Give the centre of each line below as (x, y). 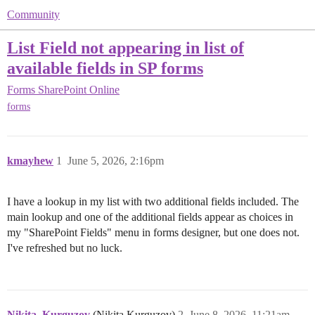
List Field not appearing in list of (126, 47)
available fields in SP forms (105, 68)
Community (33, 14)
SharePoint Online (79, 90)
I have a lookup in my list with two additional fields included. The (153, 202)
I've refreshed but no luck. (65, 248)
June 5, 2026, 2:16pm (116, 161)
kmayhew (30, 161)
